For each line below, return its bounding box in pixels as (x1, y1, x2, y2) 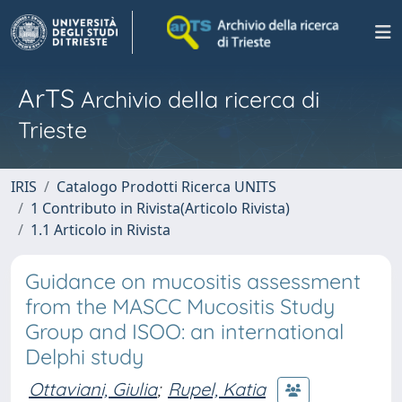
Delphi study (25, 344, 144, 370)
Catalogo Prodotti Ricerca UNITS (57, 177, 276, 197)
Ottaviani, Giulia (29, 377, 157, 400)
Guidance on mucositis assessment (25, 268, 361, 294)
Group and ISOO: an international (25, 319, 344, 345)
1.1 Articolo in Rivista (31, 220, 170, 240)
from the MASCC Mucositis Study (25, 293, 335, 319)
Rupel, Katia (168, 377, 266, 400)
